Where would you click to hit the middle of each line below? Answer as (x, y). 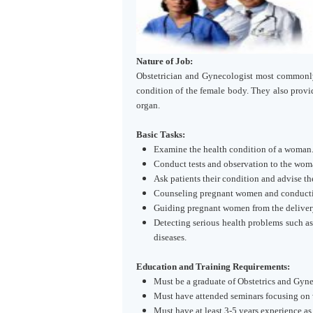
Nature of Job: (164, 61)
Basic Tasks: (160, 134)
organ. (148, 105)
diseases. (170, 237)
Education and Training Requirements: (213, 267)
